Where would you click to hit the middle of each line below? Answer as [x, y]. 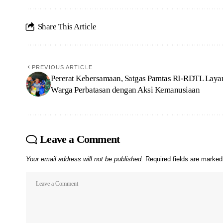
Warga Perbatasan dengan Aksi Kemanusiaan [125, 90]
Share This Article [67, 26]
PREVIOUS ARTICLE [62, 67]
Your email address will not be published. [85, 159]
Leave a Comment [80, 139]
